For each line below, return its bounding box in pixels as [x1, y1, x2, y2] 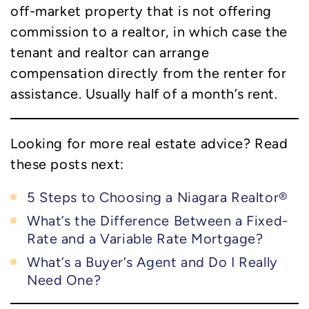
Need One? [27, 272, 101, 288]
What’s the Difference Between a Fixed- [27, 212, 288, 228]
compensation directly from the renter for [10, 65, 287, 81]
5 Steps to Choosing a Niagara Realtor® [27, 189, 288, 205]
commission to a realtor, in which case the [10, 23, 288, 39]
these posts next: [10, 156, 124, 172]
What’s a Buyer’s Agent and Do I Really [27, 254, 278, 270]
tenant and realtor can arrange [10, 44, 210, 60]
